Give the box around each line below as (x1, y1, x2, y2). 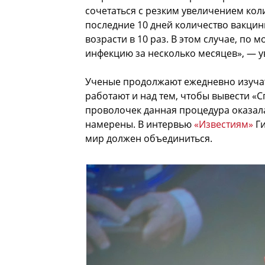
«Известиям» (194, 118, 253, 131)
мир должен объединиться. (85, 132, 212, 146)
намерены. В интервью (85, 118, 194, 131)
